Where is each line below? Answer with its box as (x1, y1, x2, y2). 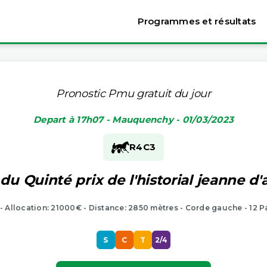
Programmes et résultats (137, 15, 256, 27)
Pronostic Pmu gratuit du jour (56, 86, 211, 100)
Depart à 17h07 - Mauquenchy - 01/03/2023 (33, 113, 234, 125)
